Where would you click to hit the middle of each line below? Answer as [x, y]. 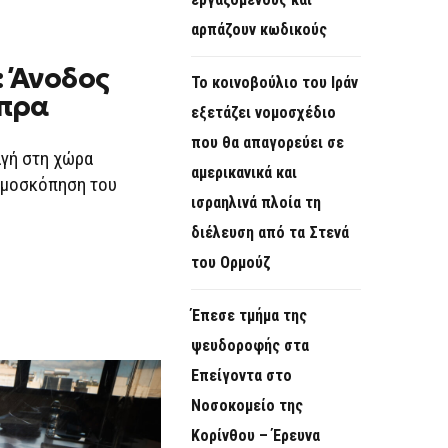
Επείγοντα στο [241, 376]
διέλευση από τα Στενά [270, 233]
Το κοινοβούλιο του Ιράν [274, 83]
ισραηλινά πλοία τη [256, 203]
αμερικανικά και [244, 173]
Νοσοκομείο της [247, 406]
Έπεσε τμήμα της [249, 316]
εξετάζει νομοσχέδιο [263, 113]
